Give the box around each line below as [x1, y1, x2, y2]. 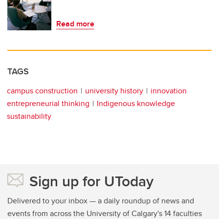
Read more [56, 18, 94, 30]
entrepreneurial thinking [7, 98, 89, 109]
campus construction [7, 85, 78, 97]
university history [85, 85, 143, 97]
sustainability [7, 110, 51, 122]
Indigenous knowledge [97, 98, 175, 109]
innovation [151, 85, 187, 97]
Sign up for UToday [29, 171, 153, 192]
